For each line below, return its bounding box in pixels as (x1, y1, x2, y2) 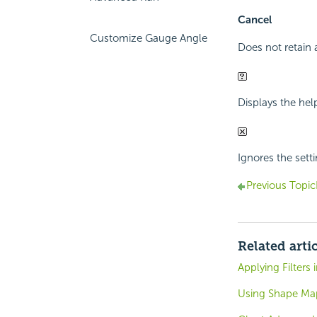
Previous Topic (246, 179, 316, 192)
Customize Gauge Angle (90, 32, 207, 45)
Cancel (237, 13, 272, 27)
